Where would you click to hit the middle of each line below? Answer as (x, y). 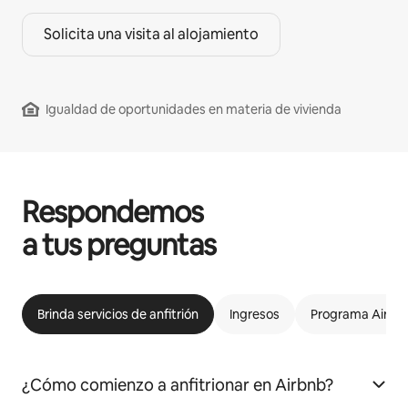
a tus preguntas (119, 245)
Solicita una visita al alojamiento (151, 35)
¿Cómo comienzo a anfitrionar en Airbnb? (178, 385)
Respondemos (113, 212)
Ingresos (255, 315)
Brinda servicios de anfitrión (118, 315)
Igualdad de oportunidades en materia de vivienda (194, 110)
